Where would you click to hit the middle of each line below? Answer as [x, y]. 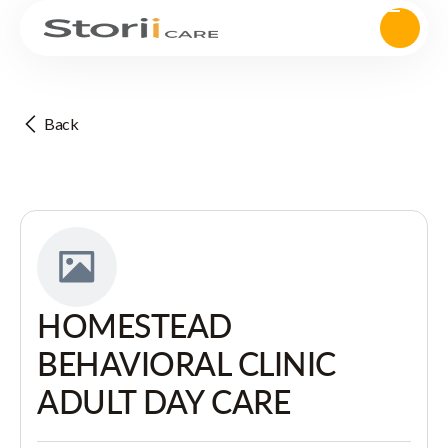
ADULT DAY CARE [164, 401]
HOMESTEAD [134, 325]
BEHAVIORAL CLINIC [186, 363]
